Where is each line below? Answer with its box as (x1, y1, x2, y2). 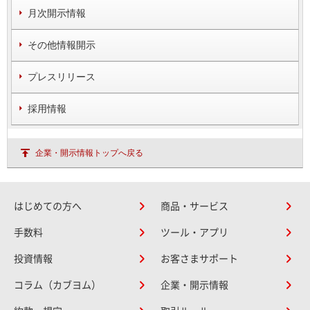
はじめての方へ (14, 201, 82, 211)
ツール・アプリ (161, 228, 228, 237)
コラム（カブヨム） (14, 280, 101, 290)
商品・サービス (161, 201, 228, 211)
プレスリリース (28, 71, 95, 82)
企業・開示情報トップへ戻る (35, 148, 143, 158)
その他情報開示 (28, 39, 95, 51)
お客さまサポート (161, 254, 238, 264)
